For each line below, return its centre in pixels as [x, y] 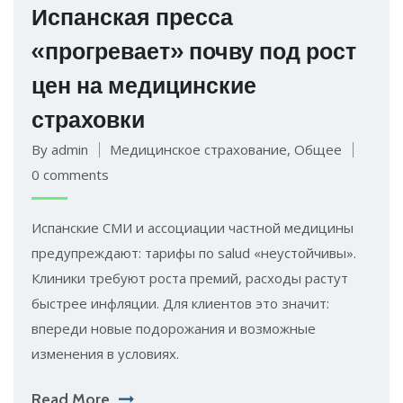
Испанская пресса [132, 17]
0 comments [70, 174]
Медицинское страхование [198, 149]
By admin [60, 149]
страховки [88, 119]
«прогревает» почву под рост [194, 51]
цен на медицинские [144, 85]
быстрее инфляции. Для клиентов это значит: [180, 303]
